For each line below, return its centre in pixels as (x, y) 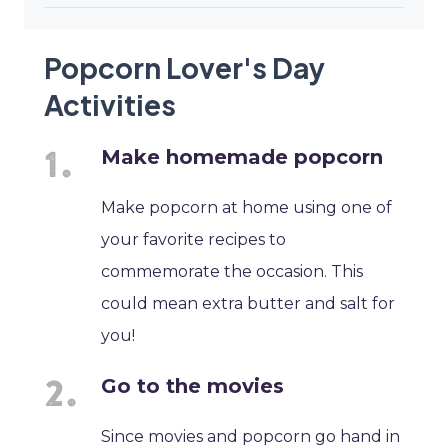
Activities (110, 105)
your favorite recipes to (194, 240)
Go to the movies (193, 386)
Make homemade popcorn (242, 157)
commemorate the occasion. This (232, 272)
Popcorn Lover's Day (184, 68)
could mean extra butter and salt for (248, 304)
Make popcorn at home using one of (247, 208)
